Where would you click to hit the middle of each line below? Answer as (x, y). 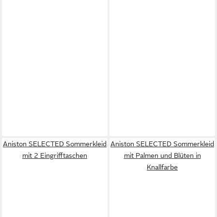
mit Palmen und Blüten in (162, 155)
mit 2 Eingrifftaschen (55, 155)
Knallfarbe (162, 167)
